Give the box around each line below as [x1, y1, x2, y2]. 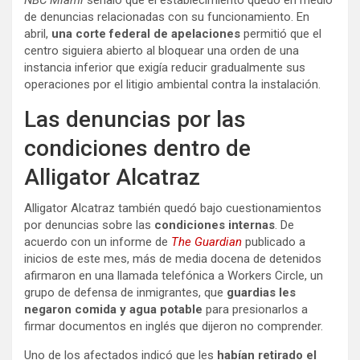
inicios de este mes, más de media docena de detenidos [24, 252, 321, 267]
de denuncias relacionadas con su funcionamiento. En [24, 10, 309, 25]
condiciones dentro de [24, 135, 251, 162]
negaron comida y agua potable [24, 302, 202, 317]
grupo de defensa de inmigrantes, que [24, 285, 227, 301]
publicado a [245, 235, 305, 250]
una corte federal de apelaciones [51, 27, 243, 42]
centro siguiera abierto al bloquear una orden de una [24, 43, 299, 59]
